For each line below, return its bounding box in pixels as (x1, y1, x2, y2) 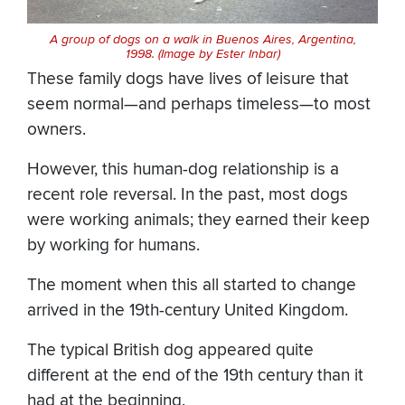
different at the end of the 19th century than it (27, 364, 363, 386)
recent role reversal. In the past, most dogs (27, 184, 348, 205)
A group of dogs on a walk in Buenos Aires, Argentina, (49, 32, 356, 47)
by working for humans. (27, 234, 204, 256)
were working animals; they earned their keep (27, 209, 370, 231)
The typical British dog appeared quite (27, 339, 314, 361)
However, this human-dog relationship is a (27, 158, 339, 180)
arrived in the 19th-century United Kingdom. (27, 299, 348, 321)
